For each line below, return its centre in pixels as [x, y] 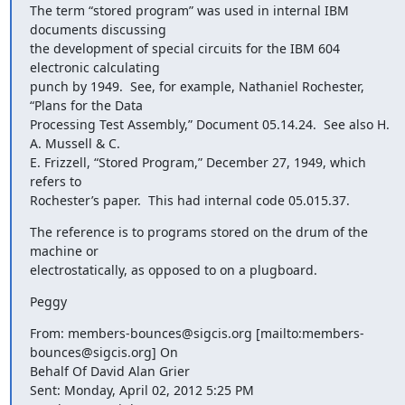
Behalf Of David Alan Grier [109, 371]
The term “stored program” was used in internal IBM [189, 10]
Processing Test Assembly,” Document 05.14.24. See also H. [209, 124]
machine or [64, 251]
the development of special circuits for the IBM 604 [184, 48]
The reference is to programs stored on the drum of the [198, 232]
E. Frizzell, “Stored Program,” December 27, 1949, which [198, 162]
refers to [55, 181]
